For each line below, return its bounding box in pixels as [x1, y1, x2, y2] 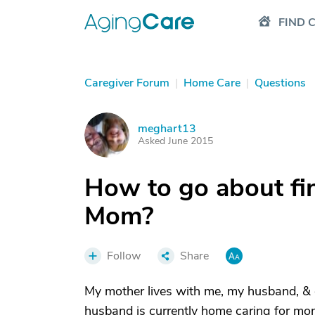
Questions [255, 75, 306, 91]
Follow [107, 248, 141, 264]
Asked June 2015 [138, 134, 213, 148]
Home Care [184, 75, 240, 91]
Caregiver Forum [84, 75, 169, 91]
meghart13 [138, 121, 196, 136]
